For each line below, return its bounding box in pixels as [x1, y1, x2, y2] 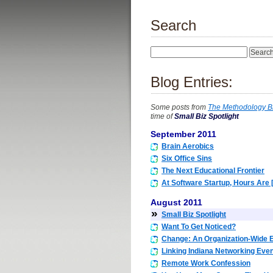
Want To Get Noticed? [161, 222, 236, 231]
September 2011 [151, 129, 216, 140]
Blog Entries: [151, 74, 233, 90]
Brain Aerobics [161, 142, 214, 151]
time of [151, 112, 174, 121]
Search [151, 17, 196, 34]
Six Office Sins [161, 154, 212, 163]
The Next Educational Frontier [161, 166, 264, 175]
